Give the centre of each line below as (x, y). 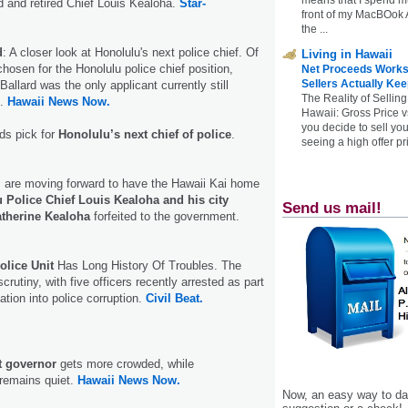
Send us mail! (332, 208)
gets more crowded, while (125, 364)
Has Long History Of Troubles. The (148, 266)
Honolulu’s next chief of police (145, 135)
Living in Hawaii (347, 54)
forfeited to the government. (165, 217)
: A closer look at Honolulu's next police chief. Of (131, 53)
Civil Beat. (174, 299)
